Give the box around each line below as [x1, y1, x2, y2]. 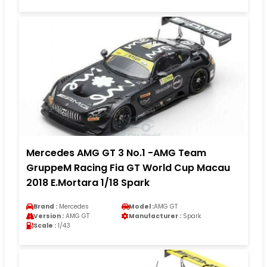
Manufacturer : [129, 211, 181, 221]
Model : [129, 201, 154, 211]
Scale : [33, 221, 56, 230]
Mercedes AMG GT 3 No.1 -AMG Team [26, 145, 206, 160]
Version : [33, 211, 64, 221]
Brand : [33, 201, 57, 211]
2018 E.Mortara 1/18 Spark [26, 175, 150, 190]
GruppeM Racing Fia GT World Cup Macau [26, 160, 230, 175]
